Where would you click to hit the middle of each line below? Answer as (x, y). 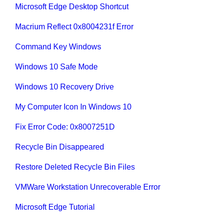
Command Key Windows (58, 47)
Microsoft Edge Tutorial (55, 207)
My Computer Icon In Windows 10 (74, 107)
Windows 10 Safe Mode (57, 67)
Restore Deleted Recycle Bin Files (75, 167)
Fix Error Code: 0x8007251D (65, 127)
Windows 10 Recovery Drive (65, 87)
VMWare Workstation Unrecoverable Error (88, 187)
